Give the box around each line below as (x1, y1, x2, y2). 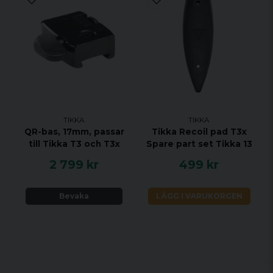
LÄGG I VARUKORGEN (155, 191, 243, 200)
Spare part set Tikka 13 (146, 139, 252, 149)
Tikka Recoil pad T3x (151, 127, 247, 137)
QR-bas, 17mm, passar (24, 127, 124, 137)
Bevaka (59, 191, 89, 200)
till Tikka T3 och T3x (28, 139, 120, 149)
